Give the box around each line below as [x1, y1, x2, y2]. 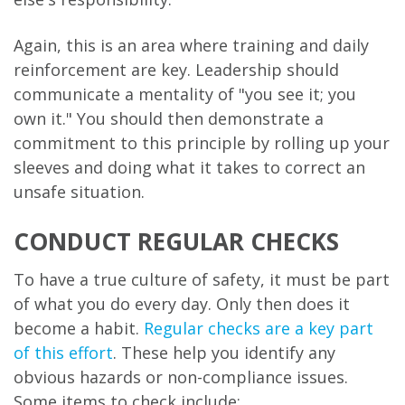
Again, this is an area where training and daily [14, 34, 369, 57]
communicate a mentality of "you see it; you [14, 83, 356, 106]
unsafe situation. [14, 181, 145, 203]
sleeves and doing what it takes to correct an [14, 156, 365, 179]
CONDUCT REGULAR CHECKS [14, 225, 339, 259]
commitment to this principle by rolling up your [14, 132, 390, 155]
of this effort [14, 342, 113, 364]
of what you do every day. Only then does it [14, 293, 350, 316]
